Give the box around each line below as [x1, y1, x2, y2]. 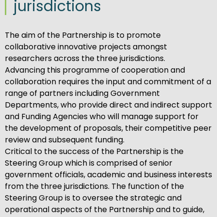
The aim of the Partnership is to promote [5, 30, 161, 41]
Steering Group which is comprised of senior [5, 157, 172, 169]
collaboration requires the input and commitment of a [5, 76, 211, 88]
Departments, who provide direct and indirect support [5, 99, 212, 111]
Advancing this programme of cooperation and [5, 64, 185, 76]
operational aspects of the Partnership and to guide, [5, 204, 204, 216]
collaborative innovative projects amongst [5, 41, 167, 53]
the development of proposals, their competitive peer [5, 123, 212, 134]
